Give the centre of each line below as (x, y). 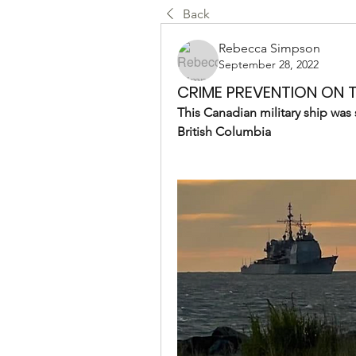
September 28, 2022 (269, 64)
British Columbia (224, 132)
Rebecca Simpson (269, 48)
